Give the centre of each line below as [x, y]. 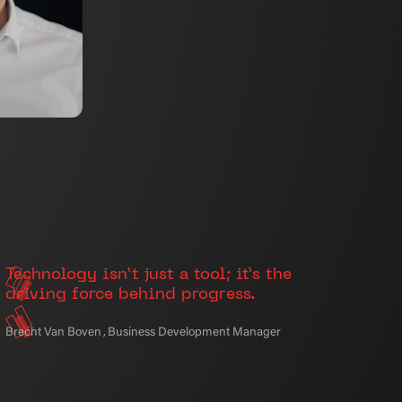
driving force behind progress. [130, 295]
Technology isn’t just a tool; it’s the [148, 275]
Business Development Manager [194, 333]
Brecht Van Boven [53, 333]
